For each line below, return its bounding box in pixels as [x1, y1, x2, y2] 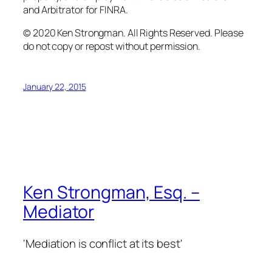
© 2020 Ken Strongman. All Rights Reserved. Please [23, 25, 244, 39]
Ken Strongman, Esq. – [23, 180, 200, 205]
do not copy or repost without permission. [23, 39, 200, 53]
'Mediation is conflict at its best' [23, 235, 183, 251]
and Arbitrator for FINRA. [23, 2, 128, 16]
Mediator [23, 200, 95, 224]
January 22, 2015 [23, 81, 86, 93]
